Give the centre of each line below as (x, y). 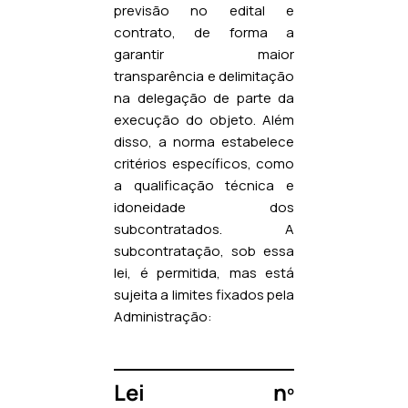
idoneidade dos (204, 207)
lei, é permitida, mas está (204, 272)
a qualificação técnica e (204, 185)
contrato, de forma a (204, 32)
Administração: (163, 316)
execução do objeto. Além (204, 119)
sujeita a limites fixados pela (204, 294)
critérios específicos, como (204, 163)
